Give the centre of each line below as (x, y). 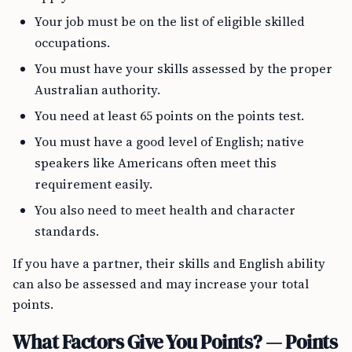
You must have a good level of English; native (169, 141)
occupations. (72, 42)
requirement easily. (93, 184)
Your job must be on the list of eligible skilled (170, 21)
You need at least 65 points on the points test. (169, 115)
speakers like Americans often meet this (156, 163)
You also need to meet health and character (165, 210)
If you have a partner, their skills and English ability (169, 263)
